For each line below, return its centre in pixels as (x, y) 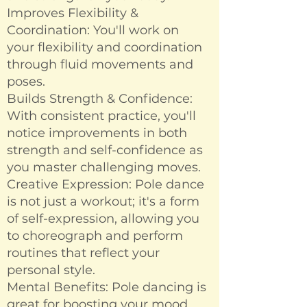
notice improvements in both (97, 133)
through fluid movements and (100, 65)
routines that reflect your (83, 253)
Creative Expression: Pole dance (106, 185)
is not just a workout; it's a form (103, 202)
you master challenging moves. (104, 168)
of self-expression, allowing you (103, 219)
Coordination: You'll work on (93, 30)
